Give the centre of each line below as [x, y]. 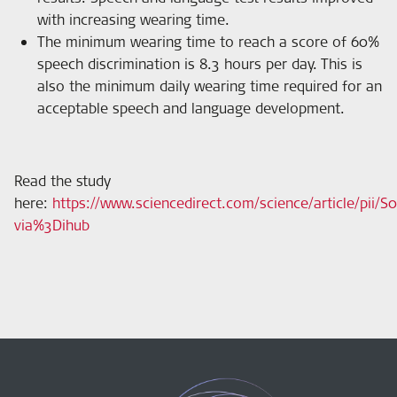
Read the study [62, 180]
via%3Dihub [52, 225]
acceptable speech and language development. [191, 108]
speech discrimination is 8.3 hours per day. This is [199, 63]
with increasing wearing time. [133, 19]
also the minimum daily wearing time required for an [209, 86]
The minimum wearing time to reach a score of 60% [208, 41]
